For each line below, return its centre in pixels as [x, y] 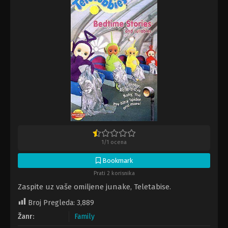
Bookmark [117, 161]
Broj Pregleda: [51, 203]
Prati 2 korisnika [114, 174]
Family [84, 217]
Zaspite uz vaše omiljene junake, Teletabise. [94, 187]
